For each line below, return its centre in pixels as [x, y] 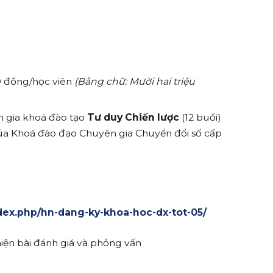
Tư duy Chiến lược [133, 117]
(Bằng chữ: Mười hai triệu [135, 81]
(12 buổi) [200, 117]
